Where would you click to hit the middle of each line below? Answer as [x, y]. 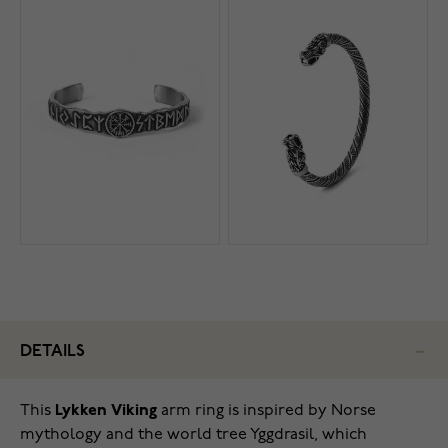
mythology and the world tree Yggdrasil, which [193, 435]
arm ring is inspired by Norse [266, 411]
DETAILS [52, 352]
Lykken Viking [106, 411]
